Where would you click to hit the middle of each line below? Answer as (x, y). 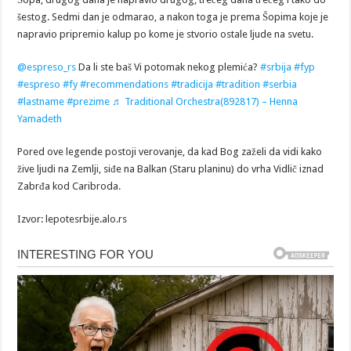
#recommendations (125, 85)
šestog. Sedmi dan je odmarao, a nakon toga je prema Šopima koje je (173, 17)
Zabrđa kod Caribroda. (69, 186)
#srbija (276, 67)
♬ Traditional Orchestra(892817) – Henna (205, 102)
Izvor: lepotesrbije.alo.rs (72, 219)
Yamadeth (40, 119)
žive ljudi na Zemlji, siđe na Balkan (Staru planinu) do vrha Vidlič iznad (171, 169)
